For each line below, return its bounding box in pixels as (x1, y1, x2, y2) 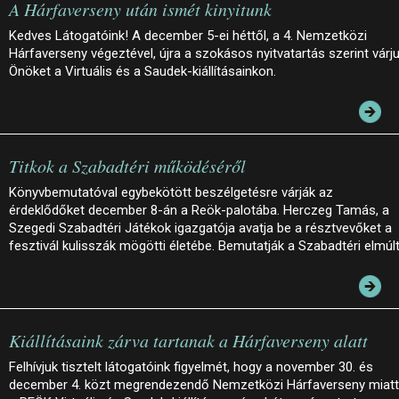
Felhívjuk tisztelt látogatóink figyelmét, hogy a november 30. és (9, 358, 373, 375)
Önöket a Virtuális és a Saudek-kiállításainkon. (9, 62, 276, 79)
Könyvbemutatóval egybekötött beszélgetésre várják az (9, 183, 333, 200)
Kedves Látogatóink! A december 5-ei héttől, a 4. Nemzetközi (9, 27, 367, 44)
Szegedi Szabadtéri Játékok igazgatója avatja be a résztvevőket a (9, 219, 392, 236)
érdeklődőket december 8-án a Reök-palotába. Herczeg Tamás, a (9, 201, 389, 218)
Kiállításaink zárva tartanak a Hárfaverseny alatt (9, 328, 368, 352)
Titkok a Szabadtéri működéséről (9, 153, 246, 177)
